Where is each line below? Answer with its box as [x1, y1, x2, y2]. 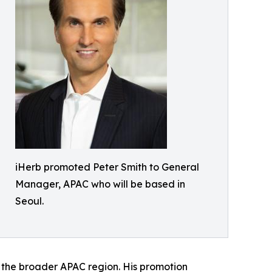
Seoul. [15, 195, 44, 208]
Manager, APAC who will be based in [15, 178, 185, 191]
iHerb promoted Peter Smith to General [15, 161, 199, 174]
